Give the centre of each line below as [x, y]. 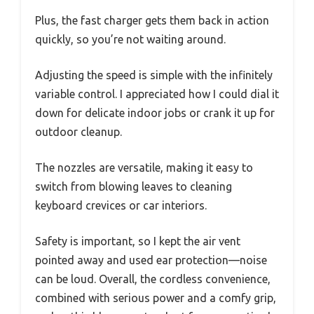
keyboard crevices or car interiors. [121, 206]
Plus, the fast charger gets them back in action [152, 21]
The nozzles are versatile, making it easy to [144, 168]
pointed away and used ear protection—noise [151, 260]
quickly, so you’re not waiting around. [130, 40]
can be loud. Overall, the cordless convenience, [153, 279]
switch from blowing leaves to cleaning [134, 187]
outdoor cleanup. [78, 132]
